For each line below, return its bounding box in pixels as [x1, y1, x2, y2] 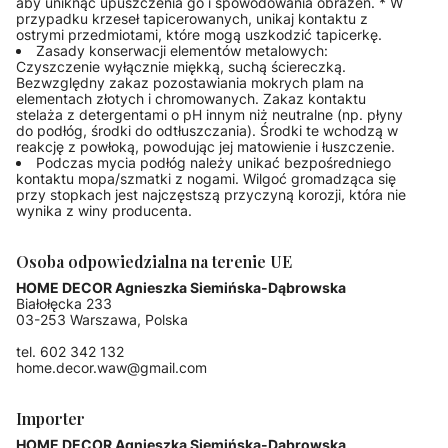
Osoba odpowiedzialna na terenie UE [16, 251, 292, 273]
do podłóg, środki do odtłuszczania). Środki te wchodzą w [16, 122, 398, 140]
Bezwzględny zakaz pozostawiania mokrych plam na [16, 74, 364, 92]
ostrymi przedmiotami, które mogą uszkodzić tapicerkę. [16, 26, 382, 44]
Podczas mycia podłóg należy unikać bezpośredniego [36, 154, 391, 172]
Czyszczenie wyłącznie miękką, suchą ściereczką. [16, 58, 346, 76]
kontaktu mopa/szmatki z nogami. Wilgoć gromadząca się [16, 170, 396, 188]
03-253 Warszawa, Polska [16, 311, 188, 329]
